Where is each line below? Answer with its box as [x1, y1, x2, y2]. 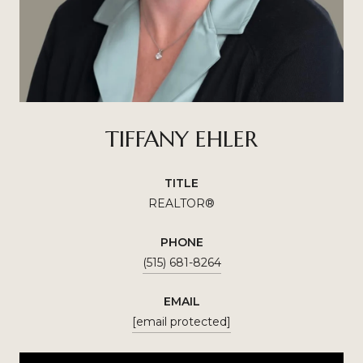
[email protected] [132, 314, 231, 329]
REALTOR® [148, 195, 215, 211]
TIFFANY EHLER [105, 124, 258, 153]
